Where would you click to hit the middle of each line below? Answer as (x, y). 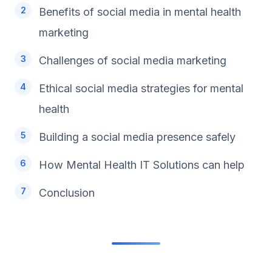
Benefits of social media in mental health (140, 12)
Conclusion (67, 192)
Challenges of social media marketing (133, 60)
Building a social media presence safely (137, 137)
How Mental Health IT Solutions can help (142, 165)
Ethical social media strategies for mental (141, 88)
